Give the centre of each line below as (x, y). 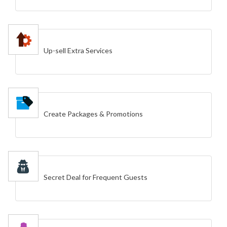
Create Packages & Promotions (93, 114)
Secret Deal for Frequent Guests (96, 177)
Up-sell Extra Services (78, 51)
